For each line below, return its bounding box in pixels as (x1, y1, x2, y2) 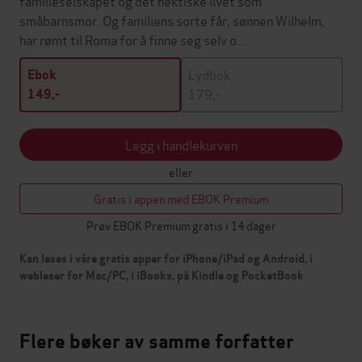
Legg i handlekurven (124, 134, 238, 154)
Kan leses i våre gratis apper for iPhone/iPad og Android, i (19, 250, 313, 266)
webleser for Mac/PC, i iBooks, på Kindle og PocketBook (19, 267, 304, 283)
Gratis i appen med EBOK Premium (94, 189, 268, 207)
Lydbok (188, 64, 230, 83)
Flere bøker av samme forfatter (19, 328, 294, 354)
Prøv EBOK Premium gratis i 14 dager (86, 216, 276, 234)
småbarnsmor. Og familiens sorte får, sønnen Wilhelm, (19, 10, 325, 29)
